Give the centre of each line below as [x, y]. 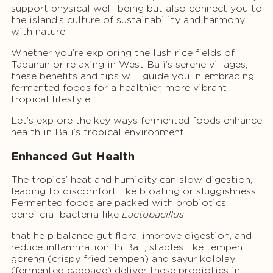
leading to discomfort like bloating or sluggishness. [134, 191]
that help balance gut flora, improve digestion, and [131, 236]
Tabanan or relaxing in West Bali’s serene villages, [129, 64]
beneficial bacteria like [66, 214]
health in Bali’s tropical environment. [98, 132]
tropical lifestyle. [51, 99]
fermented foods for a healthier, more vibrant [119, 87]
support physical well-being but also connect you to [136, 8]
